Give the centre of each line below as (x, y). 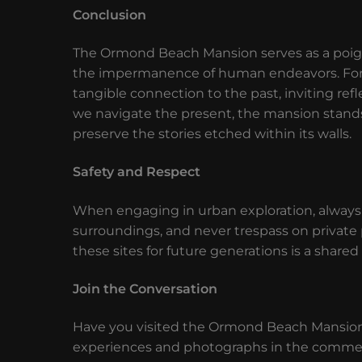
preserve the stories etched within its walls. (212, 133)
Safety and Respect (137, 172)
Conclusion (109, 15)
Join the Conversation (145, 289)
